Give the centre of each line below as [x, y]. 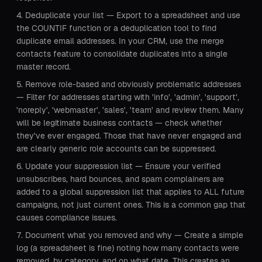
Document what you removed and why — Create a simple [134, 235]
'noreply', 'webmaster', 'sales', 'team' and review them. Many [130, 110]
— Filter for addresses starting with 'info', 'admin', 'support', [128, 97]
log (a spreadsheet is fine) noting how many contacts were [128, 248]
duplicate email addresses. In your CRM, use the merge [120, 41]
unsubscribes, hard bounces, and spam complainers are [120, 179]
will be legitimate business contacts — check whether [119, 123]
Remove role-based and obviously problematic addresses [133, 84]
